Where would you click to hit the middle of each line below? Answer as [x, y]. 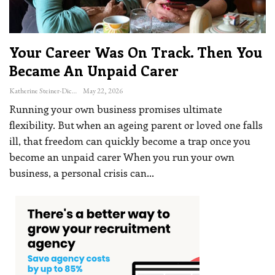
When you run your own [179, 157]
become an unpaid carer [66, 157]
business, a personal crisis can [78, 173]
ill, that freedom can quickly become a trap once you [130, 141]
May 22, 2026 [103, 91]
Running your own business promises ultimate [116, 109]
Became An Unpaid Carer [96, 71]
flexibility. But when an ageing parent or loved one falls [136, 125]
